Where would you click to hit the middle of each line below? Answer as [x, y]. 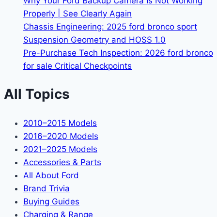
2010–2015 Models [60, 123]
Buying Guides [51, 201]
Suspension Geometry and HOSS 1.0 [94, 40]
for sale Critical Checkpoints [77, 66]
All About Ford [51, 175]
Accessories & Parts [62, 162]
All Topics [37, 94]
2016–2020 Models [61, 136]
